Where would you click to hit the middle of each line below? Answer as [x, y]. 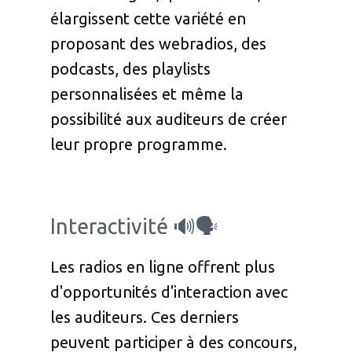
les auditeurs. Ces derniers [145, 317]
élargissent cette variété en [148, 19]
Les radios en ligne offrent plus [163, 267]
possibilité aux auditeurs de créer [169, 119]
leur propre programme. [139, 145]
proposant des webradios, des [158, 44]
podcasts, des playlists [130, 69]
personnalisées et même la [147, 94]
